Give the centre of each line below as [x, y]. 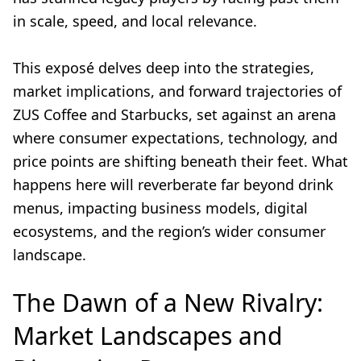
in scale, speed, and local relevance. [135, 21]
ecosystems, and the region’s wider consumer [169, 232]
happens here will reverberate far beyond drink [173, 185]
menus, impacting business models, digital [160, 208]
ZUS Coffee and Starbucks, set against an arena [174, 115]
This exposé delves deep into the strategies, [164, 68]
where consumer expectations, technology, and [175, 138]
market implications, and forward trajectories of [177, 91]
